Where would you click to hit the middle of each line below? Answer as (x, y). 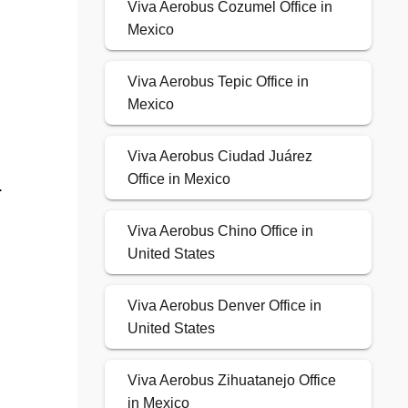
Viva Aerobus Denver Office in (224, 306)
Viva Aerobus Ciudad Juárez (219, 157)
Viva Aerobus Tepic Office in (218, 82)
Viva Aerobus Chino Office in (220, 231)
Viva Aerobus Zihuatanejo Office (231, 381)
